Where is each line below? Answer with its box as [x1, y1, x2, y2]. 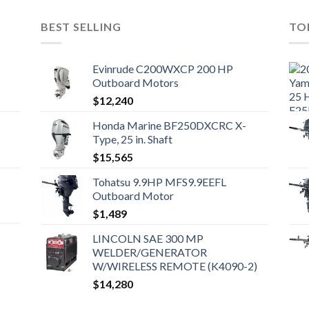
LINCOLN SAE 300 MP [92, 232, 203, 246]
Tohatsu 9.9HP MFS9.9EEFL [92, 175, 226, 189]
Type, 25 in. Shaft [92, 132, 172, 146]
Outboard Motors [92, 76, 179, 90]
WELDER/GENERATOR [92, 246, 207, 259]
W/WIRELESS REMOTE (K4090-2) [92, 259, 257, 273]
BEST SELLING [40, 19, 121, 33]
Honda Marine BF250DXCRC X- [92, 119, 246, 132]
